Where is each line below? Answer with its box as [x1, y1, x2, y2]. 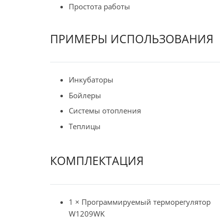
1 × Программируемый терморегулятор [68, 196, 211, 207]
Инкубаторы [68, 75, 113, 85]
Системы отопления [68, 106, 141, 116]
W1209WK [68, 208, 105, 219]
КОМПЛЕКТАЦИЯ [50, 153, 144, 169]
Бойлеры [68, 90, 101, 100]
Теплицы [68, 121, 101, 131]
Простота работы [68, 1, 130, 12]
